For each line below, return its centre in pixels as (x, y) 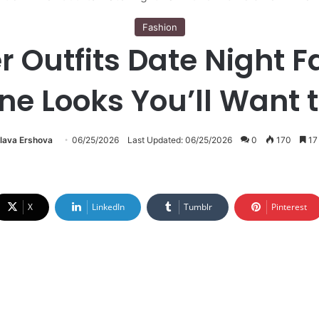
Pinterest (289, 207)
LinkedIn (108, 207)
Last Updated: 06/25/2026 (180, 140)
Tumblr (198, 207)
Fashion (159, 27)
